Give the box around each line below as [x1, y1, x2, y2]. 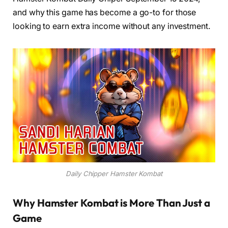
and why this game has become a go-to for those [13, 8, 196, 18]
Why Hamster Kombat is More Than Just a [13, 196, 210, 210]
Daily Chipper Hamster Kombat [66, 169, 162, 178]
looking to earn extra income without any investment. [13, 21, 211, 32]
